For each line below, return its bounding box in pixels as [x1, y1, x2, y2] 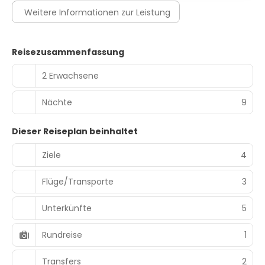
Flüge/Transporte [42, 175, 114, 188]
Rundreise [42, 228, 82, 241]
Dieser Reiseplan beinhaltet [12, 125, 138, 137]
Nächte [42, 96, 72, 108]
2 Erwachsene [42, 69, 99, 82]
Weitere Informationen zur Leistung [24, 7, 170, 18]
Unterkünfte [42, 202, 92, 214]
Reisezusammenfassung [12, 46, 124, 58]
